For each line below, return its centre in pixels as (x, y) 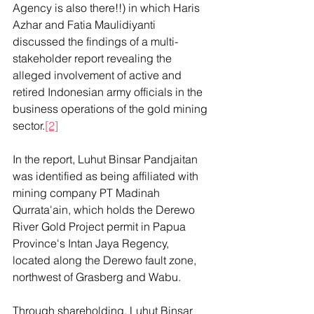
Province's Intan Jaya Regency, (92, 243)
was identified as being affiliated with (107, 176)
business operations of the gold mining (111, 109)
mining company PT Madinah (88, 193)
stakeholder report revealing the (94, 58)
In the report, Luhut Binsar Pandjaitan (107, 159)
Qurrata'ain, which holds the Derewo (105, 210)
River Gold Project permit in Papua (101, 226)
